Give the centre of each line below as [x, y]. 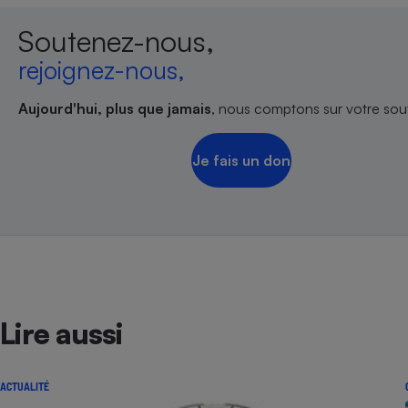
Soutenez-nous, [116, 41]
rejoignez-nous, [102, 71]
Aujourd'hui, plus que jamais [115, 109]
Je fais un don [241, 161]
